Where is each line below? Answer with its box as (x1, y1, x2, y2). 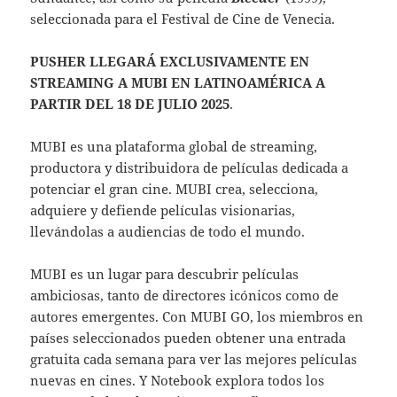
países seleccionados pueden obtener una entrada (30, 328, 346, 346)
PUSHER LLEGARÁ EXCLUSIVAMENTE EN (30, 51, 310, 70)
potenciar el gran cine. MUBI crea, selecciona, (30, 179, 319, 198)
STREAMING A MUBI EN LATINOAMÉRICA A (30, 73, 326, 91)
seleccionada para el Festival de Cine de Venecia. (30, 9, 336, 27)
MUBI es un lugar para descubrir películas (30, 264, 300, 283)
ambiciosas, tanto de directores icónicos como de (30, 285, 339, 304)
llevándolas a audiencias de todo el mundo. (30, 222, 306, 240)
